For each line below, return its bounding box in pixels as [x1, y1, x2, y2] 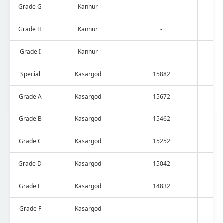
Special [20, 69, 40, 78]
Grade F [19, 204, 41, 213]
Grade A [18, 92, 42, 101]
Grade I [19, 47, 41, 56]
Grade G [18, 2, 42, 11]
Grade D [18, 159, 42, 168]
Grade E [19, 181, 41, 190]
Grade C [18, 136, 42, 145]
